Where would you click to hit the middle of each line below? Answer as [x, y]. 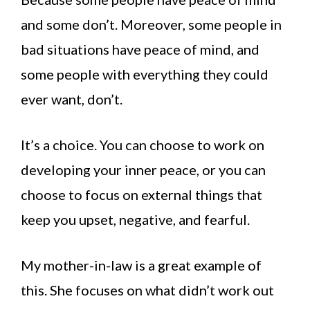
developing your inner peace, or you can [143, 170]
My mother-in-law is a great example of [141, 265]
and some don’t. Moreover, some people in [151, 25]
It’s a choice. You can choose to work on [143, 145]
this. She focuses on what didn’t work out [147, 290]
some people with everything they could [145, 74]
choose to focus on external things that [142, 195]
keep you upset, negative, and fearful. [135, 220]
